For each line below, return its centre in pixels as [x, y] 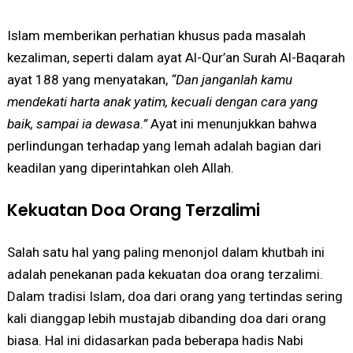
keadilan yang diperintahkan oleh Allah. [120, 167]
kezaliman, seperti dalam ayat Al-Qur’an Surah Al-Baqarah [176, 57]
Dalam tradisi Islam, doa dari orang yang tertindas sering [175, 296]
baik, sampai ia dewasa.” [77, 123]
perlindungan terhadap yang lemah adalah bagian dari [164, 145]
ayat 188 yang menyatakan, [89, 79]
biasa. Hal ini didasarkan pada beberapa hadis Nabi [155, 340]
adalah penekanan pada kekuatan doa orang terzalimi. [165, 274]
